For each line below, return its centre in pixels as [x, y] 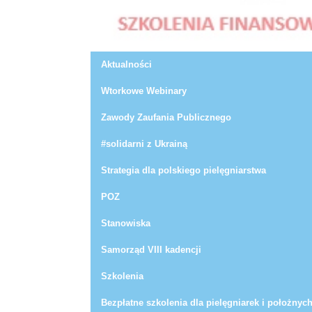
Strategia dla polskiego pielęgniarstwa [184, 171]
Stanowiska [126, 224]
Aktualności [126, 65]
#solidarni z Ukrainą [144, 144]
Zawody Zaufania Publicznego [166, 118]
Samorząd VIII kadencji [151, 250]
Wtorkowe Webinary [144, 91]
